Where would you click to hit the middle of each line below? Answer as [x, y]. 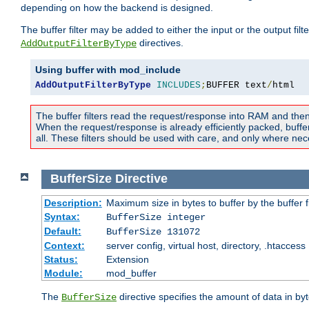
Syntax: [62, 216]
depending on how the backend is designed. [117, 8]
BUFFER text [237, 86]
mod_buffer [131, 273]
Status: [61, 259]
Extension [127, 259]
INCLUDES [179, 86]
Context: [64, 245]
